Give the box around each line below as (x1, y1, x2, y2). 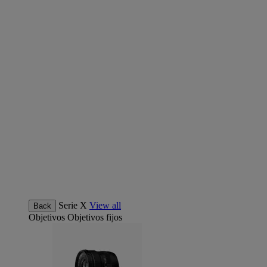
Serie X (58, 200, 87, 210)
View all (89, 200, 121, 210)
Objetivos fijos (67, 212, 122, 222)
